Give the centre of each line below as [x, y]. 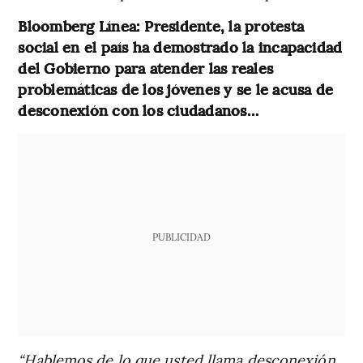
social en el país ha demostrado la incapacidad [180, 46]
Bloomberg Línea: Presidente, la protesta [161, 25]
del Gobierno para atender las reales [146, 67]
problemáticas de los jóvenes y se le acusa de [176, 88]
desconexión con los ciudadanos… [138, 109]
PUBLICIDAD [181, 236]
